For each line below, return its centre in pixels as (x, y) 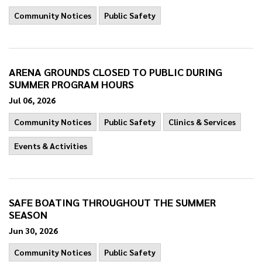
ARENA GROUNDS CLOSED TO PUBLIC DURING (116, 72)
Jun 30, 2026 (33, 230)
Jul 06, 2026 (32, 100)
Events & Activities (51, 146)
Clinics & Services (202, 122)
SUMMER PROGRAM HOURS (71, 84)
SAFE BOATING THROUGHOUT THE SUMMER (112, 202)
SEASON (28, 214)
